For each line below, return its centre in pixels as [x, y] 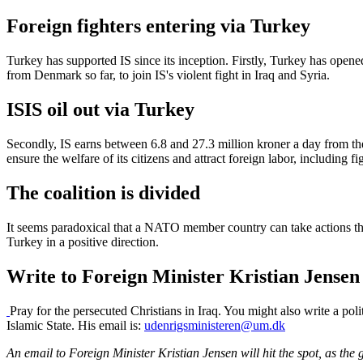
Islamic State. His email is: [75, 325]
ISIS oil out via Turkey [100, 110]
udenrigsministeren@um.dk [215, 325]
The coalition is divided [103, 193]
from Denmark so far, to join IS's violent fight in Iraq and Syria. [168, 75]
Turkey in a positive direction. [83, 241]
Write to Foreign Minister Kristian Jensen [183, 276]
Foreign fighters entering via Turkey [158, 26]
